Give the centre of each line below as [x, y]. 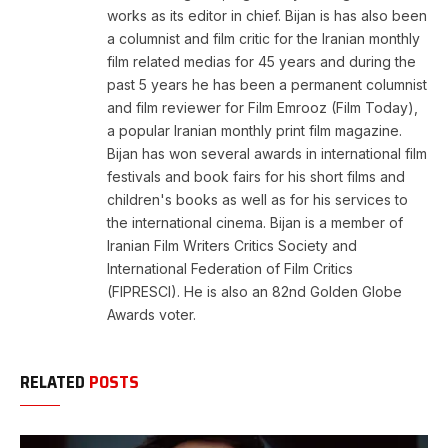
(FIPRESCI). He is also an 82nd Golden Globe [254, 292]
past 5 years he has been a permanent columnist [267, 85]
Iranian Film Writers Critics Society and [232, 246]
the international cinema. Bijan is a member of [255, 223]
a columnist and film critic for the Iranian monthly [263, 39]
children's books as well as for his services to [257, 200]
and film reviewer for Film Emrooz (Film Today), [262, 108]
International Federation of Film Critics [230, 269]
